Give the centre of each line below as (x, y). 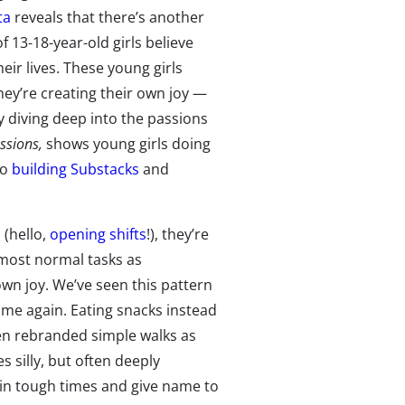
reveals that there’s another (108, 17)
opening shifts (98, 234)
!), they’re (178, 234)
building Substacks (75, 169)
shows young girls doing (128, 143)
